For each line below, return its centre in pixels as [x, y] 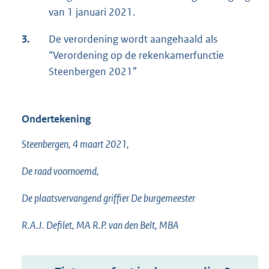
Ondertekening [56, 119]
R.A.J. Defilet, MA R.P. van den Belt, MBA [100, 225]
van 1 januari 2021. [92, 12]
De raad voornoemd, [60, 171]
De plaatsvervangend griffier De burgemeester [108, 198]
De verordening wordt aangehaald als [133, 39]
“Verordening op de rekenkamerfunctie [136, 56]
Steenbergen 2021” [93, 72]
